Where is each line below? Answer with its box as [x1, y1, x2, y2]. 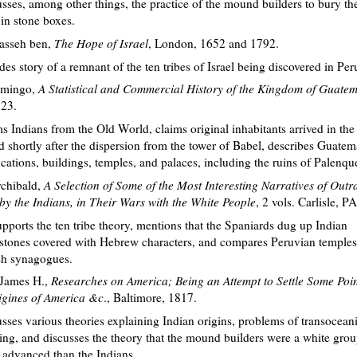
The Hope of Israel [54, 35, 148, 52]
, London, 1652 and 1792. [148, 35, 279, 52]
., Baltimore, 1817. [104, 289, 197, 306]
